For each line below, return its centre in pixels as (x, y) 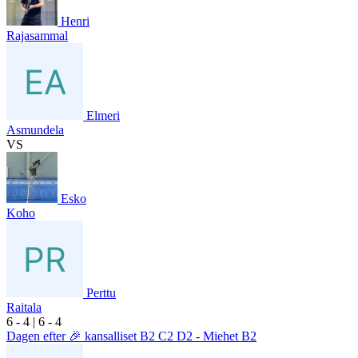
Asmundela (35, 129)
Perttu (101, 292)
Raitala (24, 307)
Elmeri (103, 115)
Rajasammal (37, 35)
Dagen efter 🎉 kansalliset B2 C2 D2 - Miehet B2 (131, 336)
